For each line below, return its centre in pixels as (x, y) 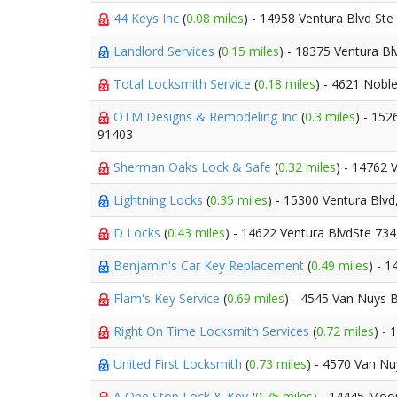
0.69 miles (256, 298)
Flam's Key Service (168, 298)
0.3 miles (330, 117)
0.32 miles (307, 167)
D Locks (139, 233)
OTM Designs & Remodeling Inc (207, 117)
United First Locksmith (179, 364)
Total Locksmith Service (184, 84)
